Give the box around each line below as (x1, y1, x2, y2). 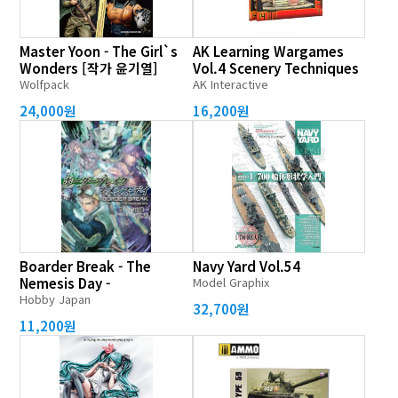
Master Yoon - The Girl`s (20, 42, 179, 60)
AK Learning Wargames (192, 42, 344, 60)
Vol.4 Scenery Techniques (192, 59, 359, 77)
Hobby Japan (20, 291, 92, 307)
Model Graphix (192, 274, 269, 291)
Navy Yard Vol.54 (192, 257, 300, 275)
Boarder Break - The (20, 257, 152, 275)
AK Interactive (192, 76, 268, 92)
